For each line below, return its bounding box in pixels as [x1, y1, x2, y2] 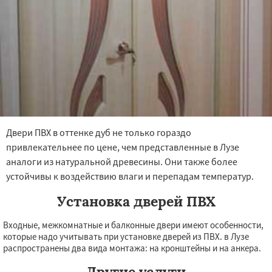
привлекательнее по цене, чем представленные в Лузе [6, 141, 239, 153]
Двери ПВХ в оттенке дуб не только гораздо [6, 126, 191, 138]
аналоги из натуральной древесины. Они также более [6, 155, 237, 168]
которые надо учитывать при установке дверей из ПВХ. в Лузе [3, 231, 249, 242]
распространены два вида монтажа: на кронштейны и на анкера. [3, 242, 261, 254]
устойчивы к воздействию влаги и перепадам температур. [6, 170, 254, 182]
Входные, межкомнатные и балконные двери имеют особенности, [3, 219, 263, 231]
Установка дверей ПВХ [56, 192, 216, 210]
